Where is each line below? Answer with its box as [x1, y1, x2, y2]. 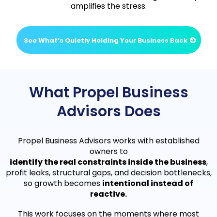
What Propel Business [29, 82, 188, 103]
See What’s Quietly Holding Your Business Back [23, 35, 187, 45]
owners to [89, 145, 128, 157]
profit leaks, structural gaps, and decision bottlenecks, [5, 167, 212, 178]
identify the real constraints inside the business [9, 156, 206, 168]
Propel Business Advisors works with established [17, 135, 200, 146]
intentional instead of [102, 177, 193, 189]
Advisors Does [56, 101, 161, 122]
